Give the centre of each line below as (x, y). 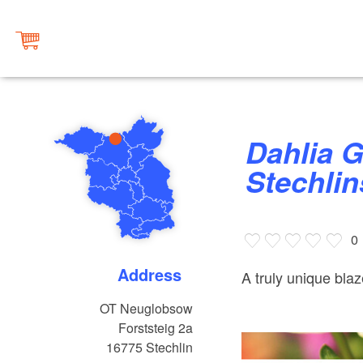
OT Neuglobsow (147, 309)
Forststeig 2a (156, 328)
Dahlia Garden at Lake (256, 152)
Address (156, 275)
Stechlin (170, 348)
